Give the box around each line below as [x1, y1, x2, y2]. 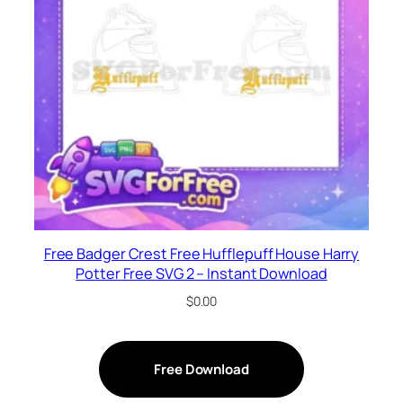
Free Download [154, 359, 249, 379]
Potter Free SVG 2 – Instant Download [76, 263, 327, 283]
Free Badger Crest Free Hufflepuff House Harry [43, 243, 360, 264]
